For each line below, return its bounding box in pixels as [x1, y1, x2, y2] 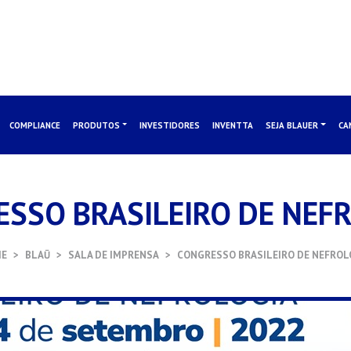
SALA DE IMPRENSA [68, 248, 159, 262]
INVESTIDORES [139, 119, 201, 131]
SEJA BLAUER [266, 119, 319, 131]
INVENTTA [212, 119, 254, 131]
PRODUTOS [73, 119, 121, 131]
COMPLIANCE [9, 119, 61, 131]
